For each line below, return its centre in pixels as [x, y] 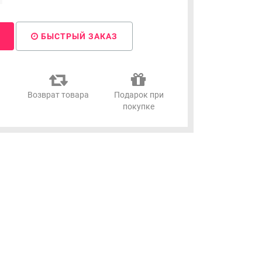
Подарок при [139, 95]
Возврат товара [58, 95]
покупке [139, 107]
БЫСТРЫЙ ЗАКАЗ [78, 37]
